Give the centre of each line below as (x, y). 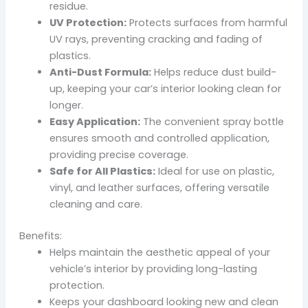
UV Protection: (88, 23)
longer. (66, 106)
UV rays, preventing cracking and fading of (156, 40)
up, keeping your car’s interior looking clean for (165, 89)
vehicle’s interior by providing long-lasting (153, 268)
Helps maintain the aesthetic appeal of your (159, 252)
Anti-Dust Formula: (100, 73)
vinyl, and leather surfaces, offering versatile (159, 188)
